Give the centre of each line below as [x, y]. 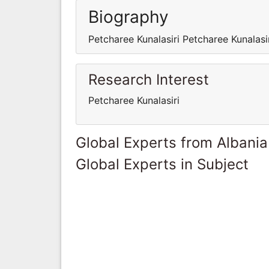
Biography [128, 17]
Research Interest [149, 79]
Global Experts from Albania [172, 142]
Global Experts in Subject [162, 164]
